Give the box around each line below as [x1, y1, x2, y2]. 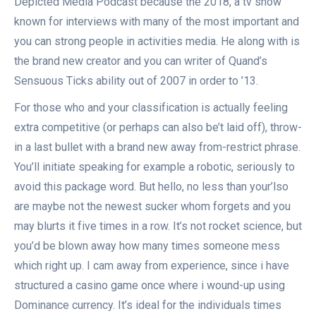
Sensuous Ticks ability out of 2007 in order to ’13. [14, 74, 258, 88]
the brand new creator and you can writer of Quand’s [14, 54, 267, 68]
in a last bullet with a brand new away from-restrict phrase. [14, 140, 300, 154]
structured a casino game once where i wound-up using [14, 279, 285, 293]
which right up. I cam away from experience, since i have [14, 259, 289, 273]
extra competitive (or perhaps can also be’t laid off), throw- [14, 121, 302, 135]
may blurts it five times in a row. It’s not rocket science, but [14, 219, 302, 233]
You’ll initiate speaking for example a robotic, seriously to [14, 160, 295, 174]
